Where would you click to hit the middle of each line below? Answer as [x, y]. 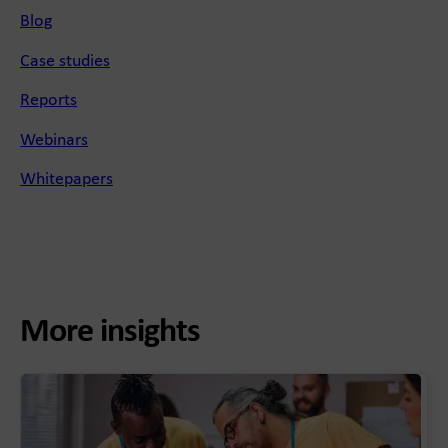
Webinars [54, 140]
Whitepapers [66, 180]
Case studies [65, 61]
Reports [48, 101]
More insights [110, 333]
